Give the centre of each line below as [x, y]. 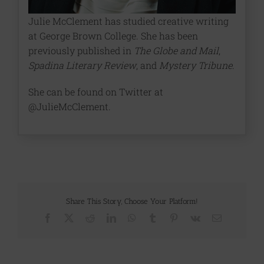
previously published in [81, 50]
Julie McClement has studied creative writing [128, 21]
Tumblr [170, 218]
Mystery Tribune [195, 65]
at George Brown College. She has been [113, 35]
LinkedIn [132, 218]
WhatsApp [155, 218]
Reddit [106, 218]
